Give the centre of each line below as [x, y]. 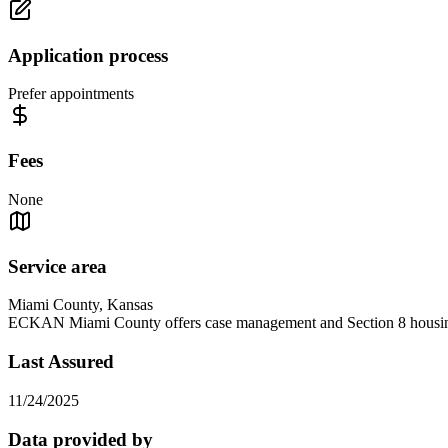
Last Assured [61, 362]
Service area [57, 266]
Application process [88, 55]
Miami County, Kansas [80, 305]
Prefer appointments [71, 94]
